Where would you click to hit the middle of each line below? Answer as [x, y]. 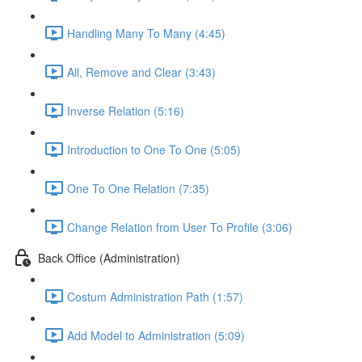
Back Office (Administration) [109, 257]
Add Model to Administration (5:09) [156, 335]
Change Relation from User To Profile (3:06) [180, 227]
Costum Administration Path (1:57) [155, 296]
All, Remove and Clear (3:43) [141, 72]
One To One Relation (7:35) [138, 188]
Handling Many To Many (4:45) [146, 33]
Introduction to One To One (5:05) [154, 149]
